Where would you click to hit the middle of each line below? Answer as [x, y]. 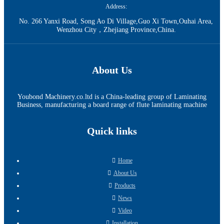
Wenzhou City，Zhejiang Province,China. [116, 30]
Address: [116, 7]
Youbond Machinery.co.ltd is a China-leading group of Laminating [112, 96]
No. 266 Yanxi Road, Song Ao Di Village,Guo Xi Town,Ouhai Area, [116, 21]
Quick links [112, 131]
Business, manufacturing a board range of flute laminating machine [112, 104]
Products [125, 185]
